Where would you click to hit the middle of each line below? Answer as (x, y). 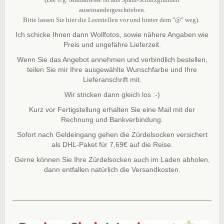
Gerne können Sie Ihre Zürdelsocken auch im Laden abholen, (112, 159)
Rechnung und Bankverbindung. (112, 119)
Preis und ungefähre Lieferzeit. (112, 44)
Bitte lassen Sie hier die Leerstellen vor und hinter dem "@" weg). (111, 19)
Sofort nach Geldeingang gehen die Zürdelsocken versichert (112, 134)
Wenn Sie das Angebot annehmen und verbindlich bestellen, (112, 59)
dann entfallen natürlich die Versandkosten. (112, 169)
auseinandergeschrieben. (112, 9)
